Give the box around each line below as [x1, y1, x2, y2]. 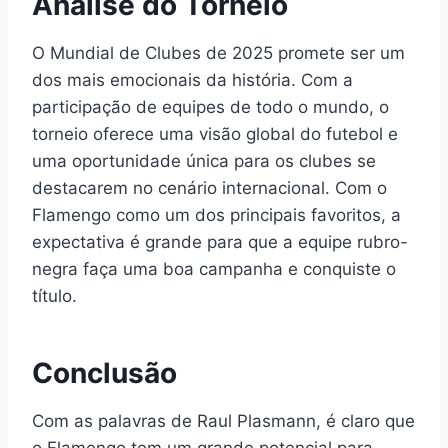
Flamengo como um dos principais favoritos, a [32, 205, 401, 226]
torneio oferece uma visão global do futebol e [32, 124, 398, 145]
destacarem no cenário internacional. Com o [32, 178, 387, 199]
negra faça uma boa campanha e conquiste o [32, 259, 396, 280]
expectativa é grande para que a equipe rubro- [32, 232, 408, 253]
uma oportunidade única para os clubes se [32, 151, 376, 172]
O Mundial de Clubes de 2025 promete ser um [32, 43, 405, 64]
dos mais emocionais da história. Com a [32, 70, 353, 91]
